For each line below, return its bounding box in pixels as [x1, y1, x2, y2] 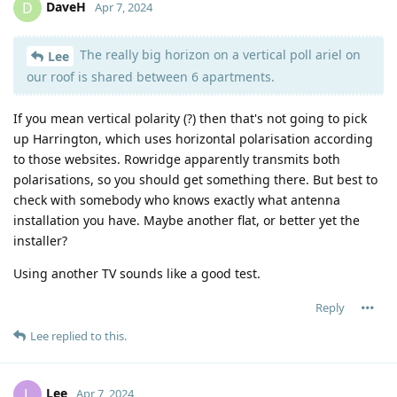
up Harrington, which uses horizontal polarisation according [13, 129, 373, 147]
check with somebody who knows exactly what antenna [13, 191, 340, 208]
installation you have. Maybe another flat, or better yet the [13, 211, 360, 229]
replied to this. [49, 327, 127, 344]
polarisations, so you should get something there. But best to [13, 170, 378, 188]
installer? [13, 231, 67, 249]
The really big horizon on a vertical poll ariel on [76, 46, 361, 64]
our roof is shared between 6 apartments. [27, 67, 275, 85]
